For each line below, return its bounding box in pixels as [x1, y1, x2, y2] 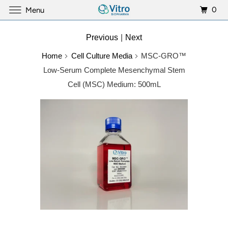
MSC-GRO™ [139, 51, 187, 60]
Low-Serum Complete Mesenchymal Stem [43, 66, 185, 74]
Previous [86, 33, 118, 42]
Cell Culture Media [71, 51, 132, 60]
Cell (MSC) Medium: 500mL [67, 80, 161, 89]
